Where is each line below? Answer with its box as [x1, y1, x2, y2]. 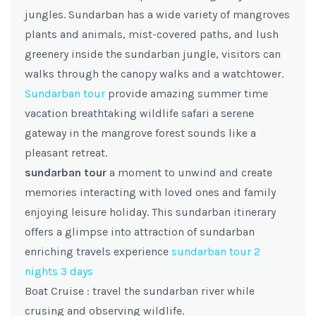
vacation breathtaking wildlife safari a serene [25, 107, 254, 120]
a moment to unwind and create [107, 166, 272, 179]
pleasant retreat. [25, 146, 107, 159]
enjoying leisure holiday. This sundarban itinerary [25, 205, 276, 219]
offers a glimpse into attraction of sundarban [25, 225, 255, 238]
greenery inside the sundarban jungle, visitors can [25, 47, 281, 61]
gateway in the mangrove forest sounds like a [25, 126, 256, 140]
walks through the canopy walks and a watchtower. [25, 67, 284, 80]
